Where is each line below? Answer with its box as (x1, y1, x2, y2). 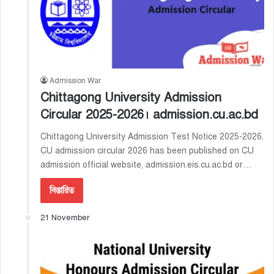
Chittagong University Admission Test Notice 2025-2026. (40, 131, 264, 142)
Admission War (50, 76, 101, 85)
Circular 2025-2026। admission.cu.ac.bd (40, 106, 258, 122)
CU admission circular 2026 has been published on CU (40, 145, 254, 156)
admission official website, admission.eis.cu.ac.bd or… (40, 159, 251, 170)
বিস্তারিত (50, 185, 74, 196)
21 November (40, 212, 89, 223)
